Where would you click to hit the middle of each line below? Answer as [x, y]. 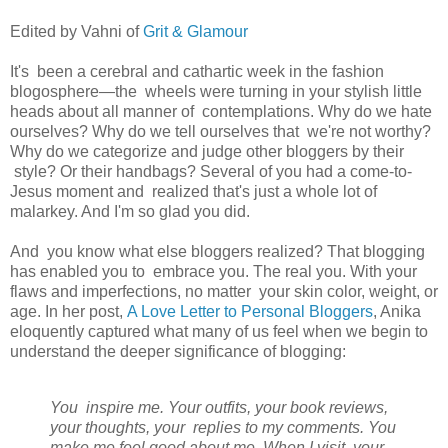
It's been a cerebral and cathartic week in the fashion [197, 71]
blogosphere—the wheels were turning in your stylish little [216, 91]
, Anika [397, 311]
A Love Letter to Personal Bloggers [250, 311]
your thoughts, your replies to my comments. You [223, 427]
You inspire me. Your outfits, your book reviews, [219, 407]
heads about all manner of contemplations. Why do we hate [221, 111]
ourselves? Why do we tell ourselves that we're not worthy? [220, 131]
